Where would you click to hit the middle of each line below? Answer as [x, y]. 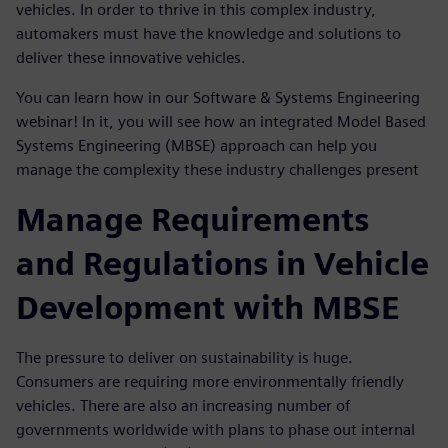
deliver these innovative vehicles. [131, 57]
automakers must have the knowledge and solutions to [208, 33]
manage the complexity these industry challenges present [217, 169]
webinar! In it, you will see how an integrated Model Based [221, 121]
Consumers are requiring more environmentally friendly [210, 381]
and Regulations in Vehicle [222, 263]
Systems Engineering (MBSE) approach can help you [196, 145]
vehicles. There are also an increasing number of [183, 405]
